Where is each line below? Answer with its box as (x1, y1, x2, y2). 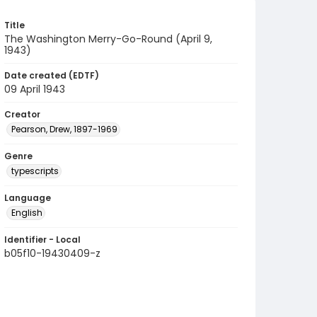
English (11, 207, 42, 219)
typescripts (11, 165, 59, 177)
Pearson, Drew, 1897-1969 (11, 123, 117, 135)
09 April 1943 (4, 82, 65, 96)
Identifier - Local (4, 234, 81, 246)
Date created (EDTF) (4, 69, 99, 81)
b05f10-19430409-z (4, 246, 100, 260)
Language (4, 192, 51, 204)
